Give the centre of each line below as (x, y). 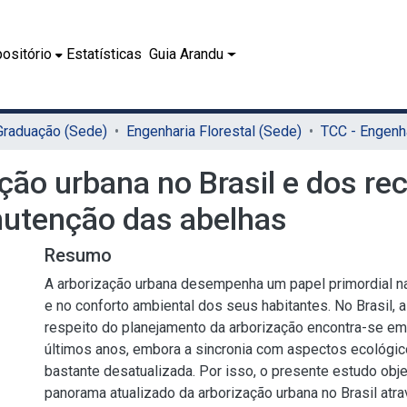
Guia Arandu (187, 54)
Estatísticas (104, 54)
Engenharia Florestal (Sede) (214, 131)
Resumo (78, 255)
